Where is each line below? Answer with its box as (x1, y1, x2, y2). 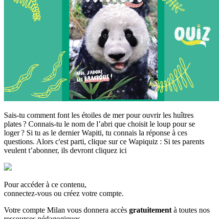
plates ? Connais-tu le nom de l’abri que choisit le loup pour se (4, 120, 195, 129)
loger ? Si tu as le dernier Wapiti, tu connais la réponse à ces (4, 129, 187, 137)
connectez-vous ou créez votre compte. (4, 189, 124, 198)
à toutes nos (172, 206, 210, 215)
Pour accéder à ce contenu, (4, 180, 87, 189)
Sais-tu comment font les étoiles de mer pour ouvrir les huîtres (4, 111, 194, 120)
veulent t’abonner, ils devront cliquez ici (4, 146, 127, 155)
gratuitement (129, 206, 172, 215)
